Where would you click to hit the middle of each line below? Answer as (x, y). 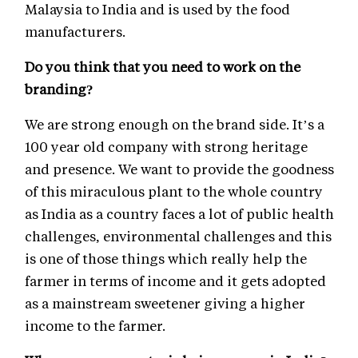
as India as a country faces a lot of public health (179, 213)
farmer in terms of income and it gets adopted (175, 280)
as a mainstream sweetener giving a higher (165, 302)
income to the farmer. (95, 325)
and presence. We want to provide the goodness (179, 168)
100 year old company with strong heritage (166, 146)
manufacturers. (75, 31)
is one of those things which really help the (166, 258)
